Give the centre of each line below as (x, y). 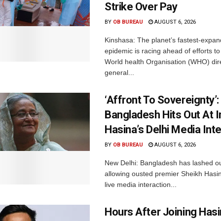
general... (119, 72)
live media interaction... (141, 184)
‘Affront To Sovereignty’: (162, 100)
